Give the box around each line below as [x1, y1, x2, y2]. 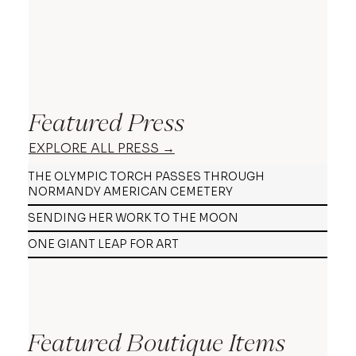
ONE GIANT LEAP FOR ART [28, 237, 180, 252]
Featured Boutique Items [28, 330, 286, 354]
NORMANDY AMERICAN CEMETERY [28, 184, 234, 199]
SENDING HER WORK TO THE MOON [28, 211, 239, 226]
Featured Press [28, 110, 184, 134]
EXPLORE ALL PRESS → [28, 139, 175, 157]
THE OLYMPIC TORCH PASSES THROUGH [28, 169, 265, 184]
